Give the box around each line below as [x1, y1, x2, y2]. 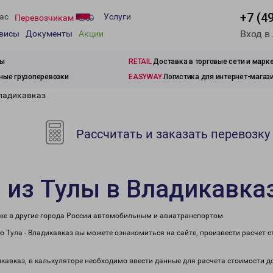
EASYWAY [129, 73, 162, 81]
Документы [26, 29, 73, 39]
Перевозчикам [15, 12, 76, 23]
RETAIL [129, 57, 152, 66]
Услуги [104, 12, 131, 22]
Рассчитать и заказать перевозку [73, 127, 271, 141]
